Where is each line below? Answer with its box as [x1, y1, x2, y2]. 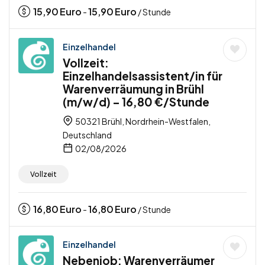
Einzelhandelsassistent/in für [63, 69, 222, 83]
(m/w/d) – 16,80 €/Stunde [63, 95, 209, 109]
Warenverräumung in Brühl [63, 82, 204, 96]
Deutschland [63, 130, 112, 141]
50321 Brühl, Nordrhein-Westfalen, [74, 116, 211, 127]
